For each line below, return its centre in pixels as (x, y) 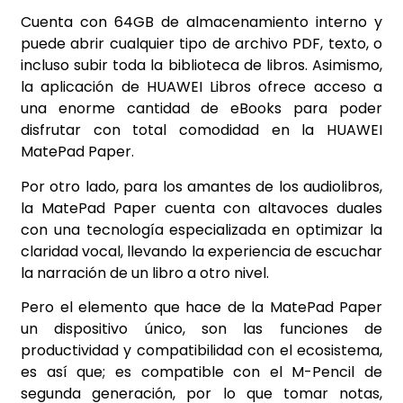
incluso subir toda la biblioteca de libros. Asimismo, (201, 66)
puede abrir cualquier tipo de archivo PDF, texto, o (201, 44)
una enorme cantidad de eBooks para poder (201, 109)
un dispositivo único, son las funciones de (201, 329)
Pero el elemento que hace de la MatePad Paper (201, 307)
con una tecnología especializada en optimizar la (201, 229)
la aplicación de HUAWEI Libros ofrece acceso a (201, 87)
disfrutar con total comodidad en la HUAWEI (201, 130)
